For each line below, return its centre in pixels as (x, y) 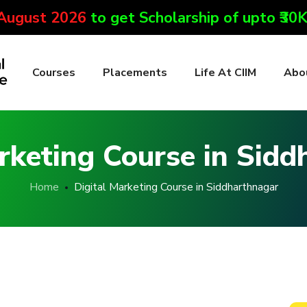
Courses (54, 73)
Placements (135, 73)
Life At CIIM (225, 73)
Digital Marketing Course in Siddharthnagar (176, 187)
